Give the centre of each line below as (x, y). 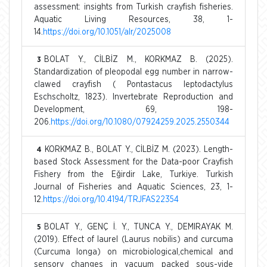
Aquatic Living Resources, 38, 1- (133, 19)
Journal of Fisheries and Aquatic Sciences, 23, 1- (133, 187)
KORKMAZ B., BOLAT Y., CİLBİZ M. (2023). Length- (139, 149)
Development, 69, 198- (133, 109)
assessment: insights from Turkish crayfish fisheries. (133, 7)
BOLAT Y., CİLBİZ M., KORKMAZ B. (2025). (139, 59)
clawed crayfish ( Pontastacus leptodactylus (133, 84)
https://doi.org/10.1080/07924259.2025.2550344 (140, 122)
